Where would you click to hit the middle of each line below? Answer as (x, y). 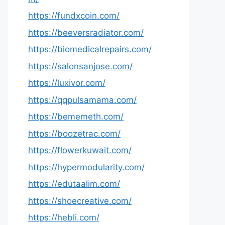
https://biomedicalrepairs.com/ (90, 49)
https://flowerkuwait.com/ (80, 150)
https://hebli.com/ (64, 217)
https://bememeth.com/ (76, 117)
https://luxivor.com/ (67, 83)
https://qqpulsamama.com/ (82, 100)
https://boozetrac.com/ (74, 133)
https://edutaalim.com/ (74, 184)
